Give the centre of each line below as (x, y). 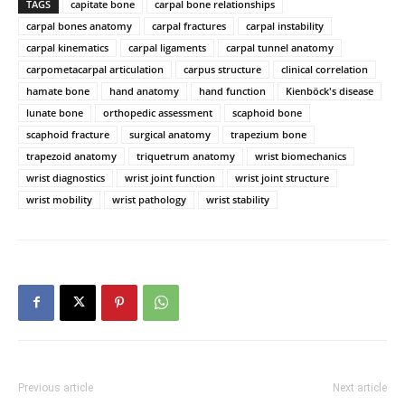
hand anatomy (144, 90)
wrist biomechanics (301, 155)
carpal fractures (189, 25)
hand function (232, 90)
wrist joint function (170, 177)
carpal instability (285, 25)
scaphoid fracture (68, 134)
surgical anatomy (170, 134)
